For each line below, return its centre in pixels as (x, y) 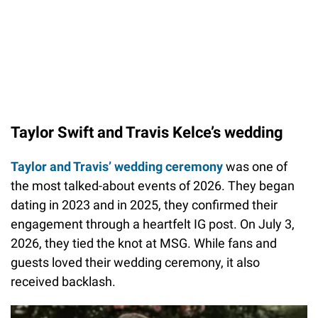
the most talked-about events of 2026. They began (153, 186)
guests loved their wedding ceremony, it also (135, 263)
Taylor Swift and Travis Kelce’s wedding (147, 133)
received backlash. (63, 282)
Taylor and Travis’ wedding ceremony (117, 167)
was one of (255, 167)
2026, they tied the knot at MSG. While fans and (144, 243)
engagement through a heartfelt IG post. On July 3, (153, 224)
